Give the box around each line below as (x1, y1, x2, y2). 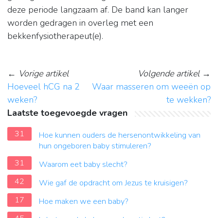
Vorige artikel (18, 68, 69, 80)
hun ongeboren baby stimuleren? (39, 141, 151, 152)
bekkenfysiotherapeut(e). (7, 30, 103, 42)
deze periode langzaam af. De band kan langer (7, 4, 188, 16)
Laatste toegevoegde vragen (7, 107, 127, 119)
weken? (7, 94, 37, 106)
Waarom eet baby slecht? (39, 159, 127, 170)
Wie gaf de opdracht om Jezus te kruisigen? (39, 178, 188, 189)
